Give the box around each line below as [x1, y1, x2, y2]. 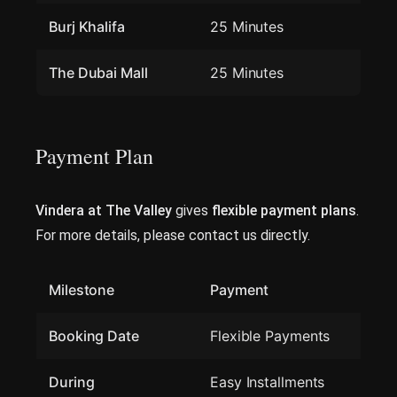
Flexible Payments [210, 327, 331, 346]
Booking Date [49, 327, 139, 346]
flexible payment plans [212, 202, 356, 220]
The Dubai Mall [49, 64, 148, 82]
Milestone [49, 281, 115, 300]
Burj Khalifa [49, 18, 125, 36]
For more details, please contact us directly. [35, 227, 310, 245]
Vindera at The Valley [35, 202, 172, 220]
